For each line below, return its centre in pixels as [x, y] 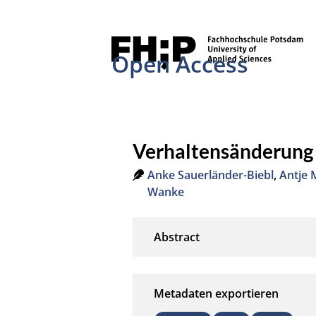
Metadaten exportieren [217, 293]
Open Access [180, 64]
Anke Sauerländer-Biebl [211, 175]
